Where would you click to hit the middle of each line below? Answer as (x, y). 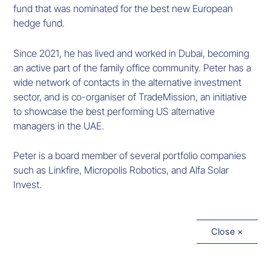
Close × (227, 232)
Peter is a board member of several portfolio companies (130, 156)
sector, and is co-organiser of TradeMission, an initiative (130, 96)
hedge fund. (39, 23)
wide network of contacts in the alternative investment (128, 82)
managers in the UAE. (59, 126)
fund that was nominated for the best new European (123, 9)
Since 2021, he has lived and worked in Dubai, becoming (132, 53)
